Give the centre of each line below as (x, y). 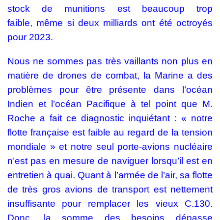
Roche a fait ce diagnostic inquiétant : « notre (110, 118)
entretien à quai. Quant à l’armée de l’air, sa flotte (110, 175)
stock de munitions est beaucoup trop (110, 9)
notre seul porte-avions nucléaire (142, 147)
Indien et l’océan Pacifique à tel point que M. (110, 104)
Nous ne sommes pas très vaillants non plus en (110, 61)
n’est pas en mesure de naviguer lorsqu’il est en (110, 161)
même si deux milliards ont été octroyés (123, 23)
